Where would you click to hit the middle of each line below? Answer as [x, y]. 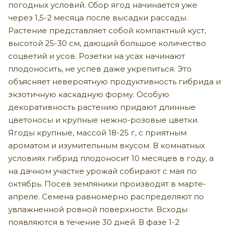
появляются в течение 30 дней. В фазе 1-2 [94, 222]
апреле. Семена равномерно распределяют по [106, 196]
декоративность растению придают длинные [102, 107]
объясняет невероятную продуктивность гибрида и [114, 81]
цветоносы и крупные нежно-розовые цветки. [104, 120]
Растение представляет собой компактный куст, [107, 30]
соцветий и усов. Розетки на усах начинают [97, 56]
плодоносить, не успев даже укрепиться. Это [100, 68]
